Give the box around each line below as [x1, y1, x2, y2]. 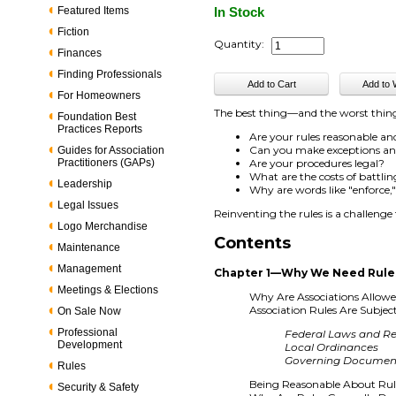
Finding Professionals [57, 68, 163, 80]
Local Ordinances [285, 339, 379, 354]
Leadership [57, 178, 113, 190]
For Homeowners [57, 89, 141, 102]
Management [57, 263, 122, 275]
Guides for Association [57, 144, 165, 156]
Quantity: [214, 37, 265, 50]
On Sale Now [57, 305, 122, 317]
